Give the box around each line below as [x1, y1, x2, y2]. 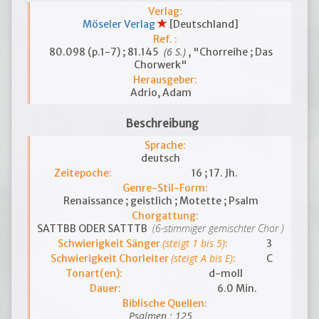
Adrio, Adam [130, 86, 192, 99]
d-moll [209, 267, 244, 280]
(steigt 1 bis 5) [162, 236, 226, 250]
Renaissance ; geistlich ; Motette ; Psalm [63, 194, 258, 207]
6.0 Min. [216, 282, 257, 295]
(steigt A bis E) [170, 251, 233, 265]
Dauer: [89, 282, 121, 295]
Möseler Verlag [83, 18, 157, 31]
